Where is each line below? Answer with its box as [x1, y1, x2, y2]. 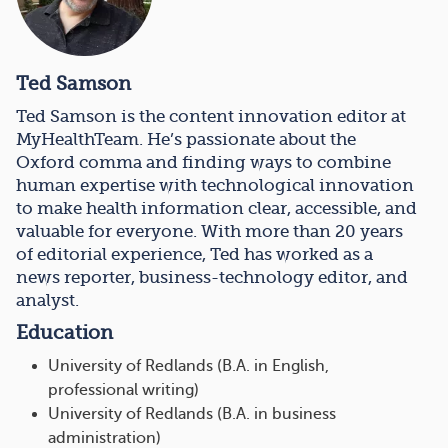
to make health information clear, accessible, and [16, 199, 417, 219]
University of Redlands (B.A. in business [48, 405, 336, 424]
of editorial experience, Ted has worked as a [16, 245, 373, 265]
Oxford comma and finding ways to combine [16, 153, 391, 173]
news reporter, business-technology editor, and [16, 268, 408, 288]
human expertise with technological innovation [16, 176, 414, 196]
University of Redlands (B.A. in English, [48, 357, 329, 376]
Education [16, 322, 113, 345]
